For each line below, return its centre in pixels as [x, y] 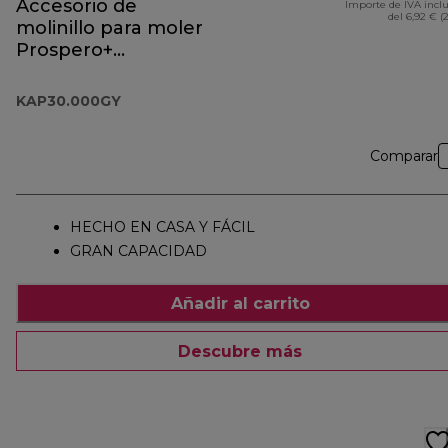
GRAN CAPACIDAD [138, 251]
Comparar [404, 156]
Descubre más [240, 351]
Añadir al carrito [240, 303]
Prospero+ [64, 50]
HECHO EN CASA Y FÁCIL [162, 227]
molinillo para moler [109, 28]
